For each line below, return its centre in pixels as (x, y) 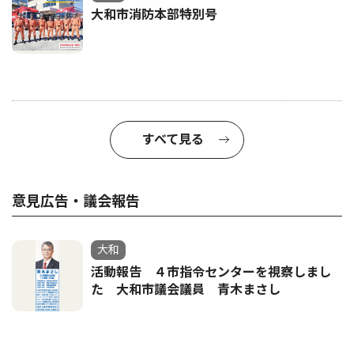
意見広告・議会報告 (76, 201)
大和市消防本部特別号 (154, 15)
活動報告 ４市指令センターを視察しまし (211, 273)
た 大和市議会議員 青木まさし (186, 290)
